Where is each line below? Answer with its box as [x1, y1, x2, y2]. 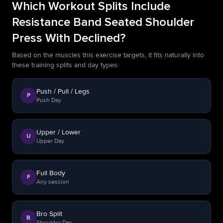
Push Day [36, 97, 61, 104]
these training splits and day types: [12, 61, 119, 69]
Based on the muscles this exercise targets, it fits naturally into [12, 51, 204, 59]
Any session [36, 178, 69, 186]
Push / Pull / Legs [36, 87, 90, 96]
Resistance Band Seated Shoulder [12, 16, 194, 28]
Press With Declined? [12, 32, 125, 44]
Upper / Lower [36, 128, 81, 136]
